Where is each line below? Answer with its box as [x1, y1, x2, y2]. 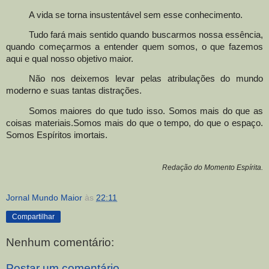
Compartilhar [12, 213, 55, 222]
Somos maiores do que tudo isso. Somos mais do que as [28, 106, 263, 116]
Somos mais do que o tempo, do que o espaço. [73, 118, 264, 128]
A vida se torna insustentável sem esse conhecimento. [28, 10, 243, 20]
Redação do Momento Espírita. [162, 163, 263, 172]
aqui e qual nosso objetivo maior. [6, 54, 133, 64]
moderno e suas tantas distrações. [6, 86, 142, 96]
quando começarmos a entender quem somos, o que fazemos [6, 42, 263, 52]
